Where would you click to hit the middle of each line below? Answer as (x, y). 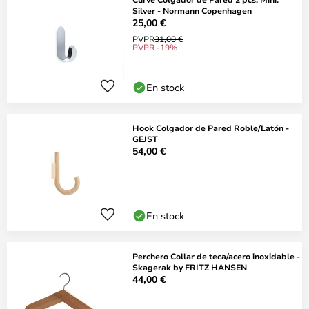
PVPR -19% (155, 47)
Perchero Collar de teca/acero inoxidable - (216, 256)
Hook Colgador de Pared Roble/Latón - (211, 128)
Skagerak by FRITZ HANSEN (190, 267)
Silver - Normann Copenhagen (192, 10)
